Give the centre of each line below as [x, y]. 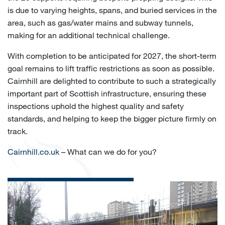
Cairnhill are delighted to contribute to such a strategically [112, 80]
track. [18, 131]
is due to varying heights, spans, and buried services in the [112, 10]
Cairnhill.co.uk [33, 151]
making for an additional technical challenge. [89, 35]
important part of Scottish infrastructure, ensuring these [107, 93]
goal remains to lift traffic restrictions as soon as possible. [111, 68]
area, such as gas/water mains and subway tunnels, [100, 22]
